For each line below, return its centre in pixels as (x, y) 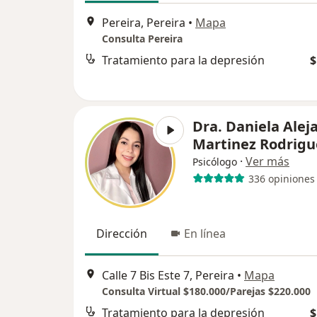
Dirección (122, 234)
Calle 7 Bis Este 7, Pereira (168, 276)
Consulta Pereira (142, 39)
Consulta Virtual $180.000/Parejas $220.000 (206, 292)
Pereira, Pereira (144, 23)
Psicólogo (215, 162)
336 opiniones (281, 178)
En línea (205, 234)
